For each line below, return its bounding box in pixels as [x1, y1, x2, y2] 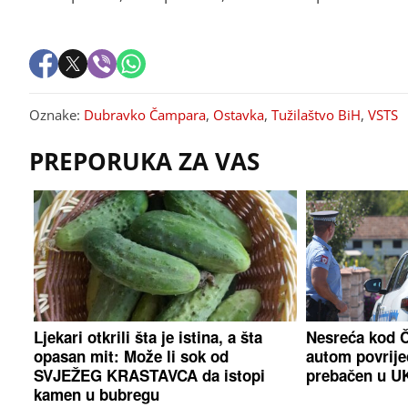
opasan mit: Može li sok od [34, 344, 229, 367]
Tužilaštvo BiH [271, 105, 361, 124]
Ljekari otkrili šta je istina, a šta [34, 325, 263, 348]
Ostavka [213, 105, 264, 124]
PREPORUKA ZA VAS [29, 144, 260, 178]
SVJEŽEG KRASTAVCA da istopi [34, 363, 266, 386]
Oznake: [29, 105, 84, 124]
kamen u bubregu [34, 382, 160, 405]
